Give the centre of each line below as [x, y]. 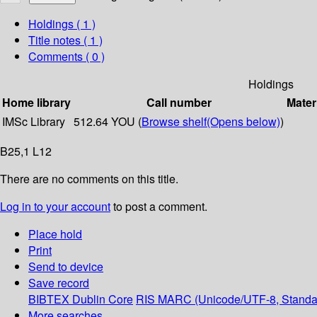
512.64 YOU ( [108, 122]
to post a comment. [159, 207]
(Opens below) [243, 122]
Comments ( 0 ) [67, 57]
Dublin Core [103, 299]
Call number [179, 103]
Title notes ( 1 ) [65, 40]
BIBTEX [49, 299]
